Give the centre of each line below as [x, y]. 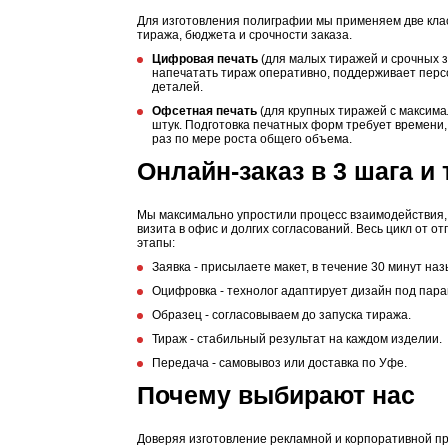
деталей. [177, 87]
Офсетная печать [204, 111]
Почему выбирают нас [276, 395]
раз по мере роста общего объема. [252, 139]
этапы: [156, 243]
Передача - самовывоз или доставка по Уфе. [279, 363]
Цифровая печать [205, 59]
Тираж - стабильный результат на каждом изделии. [297, 339]
